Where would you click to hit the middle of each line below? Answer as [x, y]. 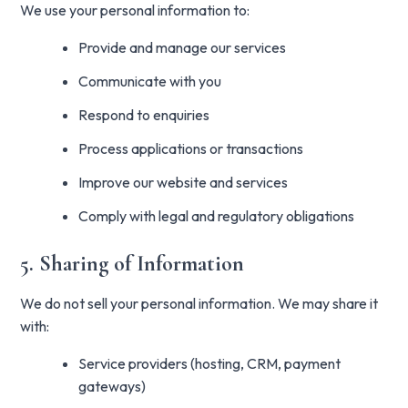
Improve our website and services [184, 182]
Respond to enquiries [144, 115]
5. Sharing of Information [133, 264]
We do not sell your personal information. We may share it [199, 303]
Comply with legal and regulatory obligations [217, 216]
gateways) [112, 386]
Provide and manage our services [183, 47]
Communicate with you [150, 81]
